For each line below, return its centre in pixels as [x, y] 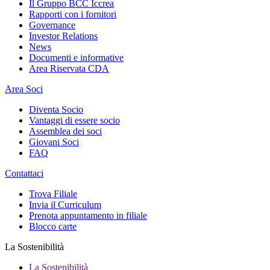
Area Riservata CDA [69, 68]
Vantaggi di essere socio [74, 120]
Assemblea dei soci [65, 131]
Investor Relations [63, 36]
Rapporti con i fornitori [73, 14]
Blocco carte [53, 226]
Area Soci [24, 89]
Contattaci [24, 173]
